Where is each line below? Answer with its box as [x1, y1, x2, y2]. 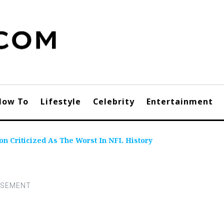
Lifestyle [40, 96, 81, 107]
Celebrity [93, 96, 134, 107]
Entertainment [146, 96, 213, 107]
